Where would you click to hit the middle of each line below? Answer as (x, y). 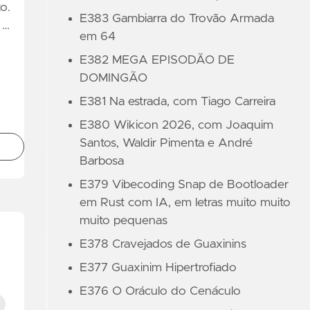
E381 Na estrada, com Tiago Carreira (178, 102)
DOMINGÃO (114, 78)
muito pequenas (124, 221)
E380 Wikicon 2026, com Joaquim (177, 125)
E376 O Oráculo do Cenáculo (161, 291)
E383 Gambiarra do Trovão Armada (177, 19)
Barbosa (102, 161)
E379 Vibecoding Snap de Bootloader (184, 185)
